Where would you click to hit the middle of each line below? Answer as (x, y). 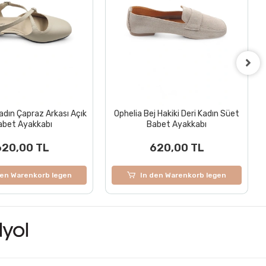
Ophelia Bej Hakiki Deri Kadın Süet (177, 113)
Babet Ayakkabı (177, 124)
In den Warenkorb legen (183, 175)
